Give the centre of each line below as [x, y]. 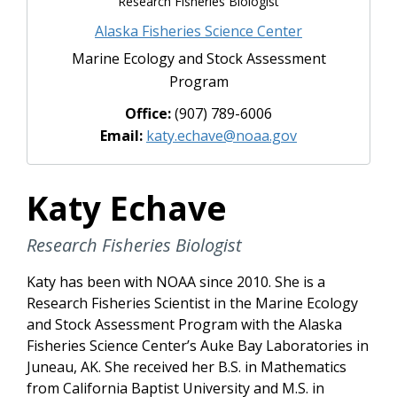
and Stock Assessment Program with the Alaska [184, 324]
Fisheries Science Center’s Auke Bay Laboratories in [198, 345]
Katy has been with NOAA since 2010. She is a [176, 281]
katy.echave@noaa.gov [222, 135]
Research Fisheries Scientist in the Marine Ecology [192, 303]
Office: [150, 113]
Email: [123, 135]
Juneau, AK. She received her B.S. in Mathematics [187, 366]
